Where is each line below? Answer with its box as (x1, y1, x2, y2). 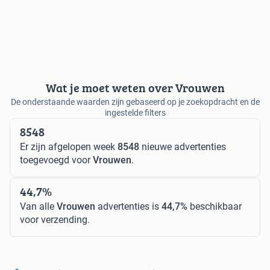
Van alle (20, 201, 57, 213)
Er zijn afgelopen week (20, 141, 118, 153)
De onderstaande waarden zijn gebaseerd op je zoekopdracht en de (10, 97, 260, 107)
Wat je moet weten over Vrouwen (45, 79, 225, 97)
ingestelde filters (104, 108, 166, 118)
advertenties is (95, 201, 162, 213)
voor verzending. (20, 214, 90, 226)
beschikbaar (187, 201, 242, 213)
